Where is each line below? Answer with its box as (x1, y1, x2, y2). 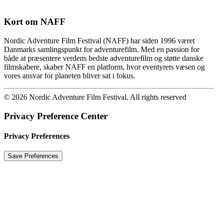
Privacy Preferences (4, 132, 70, 141)
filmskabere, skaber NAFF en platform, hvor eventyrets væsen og (4, 63, 205, 72)
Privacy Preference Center (4, 110, 108, 121)
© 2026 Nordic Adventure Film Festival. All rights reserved (4, 93, 186, 102)
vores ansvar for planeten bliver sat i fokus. (4, 72, 135, 80)
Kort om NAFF (4, 17, 66, 27)
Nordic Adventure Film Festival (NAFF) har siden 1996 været (4, 36, 195, 45)
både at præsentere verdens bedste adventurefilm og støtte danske (4, 54, 203, 63)
